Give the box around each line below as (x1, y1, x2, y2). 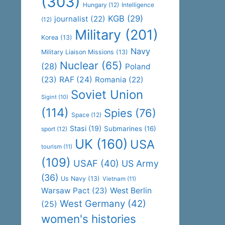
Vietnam (102, 175, 126, 182)
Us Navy (61, 175, 86, 182)
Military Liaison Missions (41, 48, 114, 56)
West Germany (60, 198, 125, 209)
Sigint (41, 93, 57, 100)
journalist (54, 14, 88, 24)
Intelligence (122, 1, 154, 9)
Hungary (83, 1, 107, 9)
